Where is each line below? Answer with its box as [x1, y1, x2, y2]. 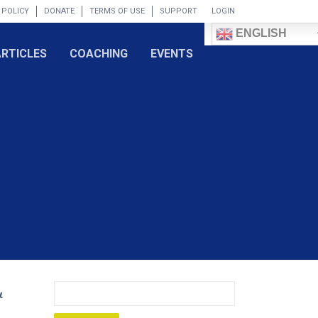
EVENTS [150, 47, 193, 60]
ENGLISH [233, 27, 287, 40]
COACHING [70, 47, 128, 60]
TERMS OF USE [89, 6, 145, 16]
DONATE [44, 6, 75, 16]
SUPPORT [160, 6, 197, 16]
